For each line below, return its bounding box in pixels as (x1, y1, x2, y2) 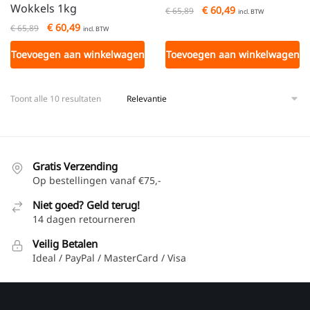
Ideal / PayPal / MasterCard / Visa (33, 250, 186, 264)
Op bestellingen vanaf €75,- (33, 173, 161, 187)
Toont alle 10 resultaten (10, 92, 101, 104)
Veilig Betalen (33, 236, 98, 250)
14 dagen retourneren (33, 212, 136, 226)
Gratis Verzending (33, 158, 118, 173)
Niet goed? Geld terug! (33, 197, 140, 212)
